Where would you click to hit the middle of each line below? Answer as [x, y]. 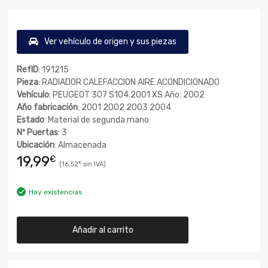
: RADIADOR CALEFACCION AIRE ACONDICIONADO [129, 82]
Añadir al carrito [103, 230]
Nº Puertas [37, 133]
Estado [31, 120]
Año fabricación [47, 107]
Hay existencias [55, 192]
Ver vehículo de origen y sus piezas [110, 42]
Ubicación [36, 145]
